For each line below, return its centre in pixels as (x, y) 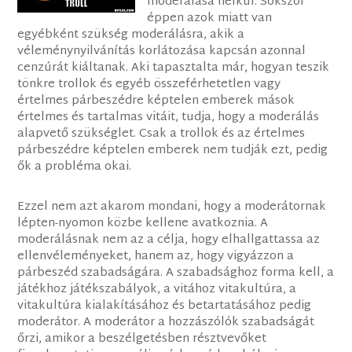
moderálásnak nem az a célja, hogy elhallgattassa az (169, 240)
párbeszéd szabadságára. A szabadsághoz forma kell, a (176, 273)
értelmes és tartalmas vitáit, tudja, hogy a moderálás (169, 118)
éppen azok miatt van (210, 19)
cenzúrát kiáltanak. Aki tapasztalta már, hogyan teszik (174, 68)
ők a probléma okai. (75, 167)
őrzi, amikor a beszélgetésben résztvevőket (142, 339)
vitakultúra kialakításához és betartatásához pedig (165, 306)
